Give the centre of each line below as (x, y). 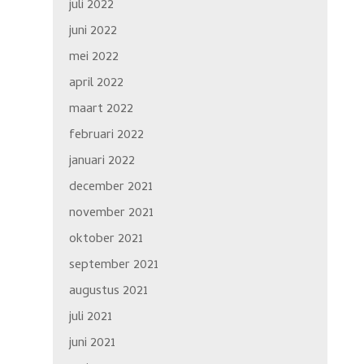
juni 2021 (92, 344)
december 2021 (110, 188)
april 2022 (96, 84)
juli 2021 (90, 318)
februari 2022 (106, 136)
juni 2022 (93, 32)
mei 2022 (93, 58)
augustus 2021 (108, 292)
